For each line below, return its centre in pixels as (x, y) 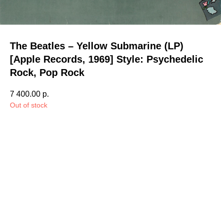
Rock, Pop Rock (47, 73)
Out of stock (29, 105)
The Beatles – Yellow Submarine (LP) (97, 46)
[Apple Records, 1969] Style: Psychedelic (107, 59)
